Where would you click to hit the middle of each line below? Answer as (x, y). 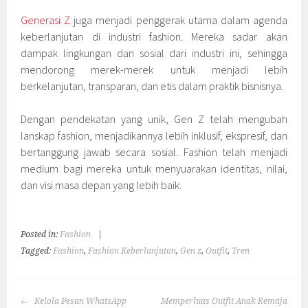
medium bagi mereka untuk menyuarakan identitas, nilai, (154, 168)
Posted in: (41, 234)
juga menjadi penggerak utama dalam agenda (179, 20)
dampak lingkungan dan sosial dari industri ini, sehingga (154, 53)
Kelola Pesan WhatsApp (80, 301)
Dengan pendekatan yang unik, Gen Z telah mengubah (154, 119)
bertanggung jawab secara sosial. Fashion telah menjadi (154, 152)
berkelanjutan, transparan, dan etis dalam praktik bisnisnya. (152, 86)
